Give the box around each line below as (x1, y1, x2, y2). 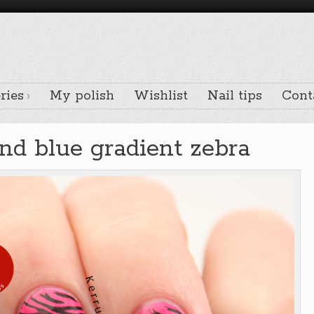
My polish (50, 88, 114, 104)
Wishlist (134, 88, 188, 104)
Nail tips (207, 88, 262, 104)
